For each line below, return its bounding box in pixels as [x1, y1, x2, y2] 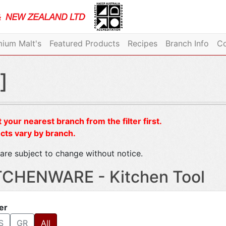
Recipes [127, 38, 157, 48]
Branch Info [165, 38, 209, 48]
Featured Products [49, 38, 120, 48]
